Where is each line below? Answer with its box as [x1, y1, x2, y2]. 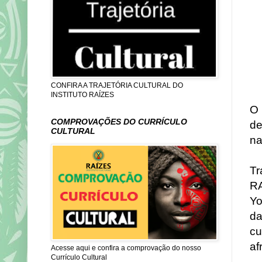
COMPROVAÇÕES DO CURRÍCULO [51, 117, 187, 126]
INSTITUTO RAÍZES [51, 91, 114, 99]
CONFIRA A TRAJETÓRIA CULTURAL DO [51, 81, 183, 89]
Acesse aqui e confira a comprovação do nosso [51, 244, 201, 252]
